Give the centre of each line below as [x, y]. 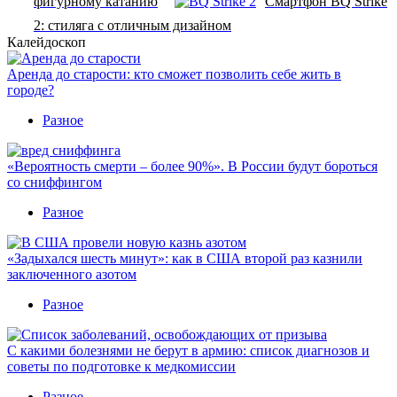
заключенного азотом [72, 274]
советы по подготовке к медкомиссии [121, 366]
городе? [31, 90]
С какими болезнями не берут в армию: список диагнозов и [188, 350]
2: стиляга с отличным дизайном [132, 25]
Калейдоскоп [47, 42]
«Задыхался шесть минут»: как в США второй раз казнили [185, 258]
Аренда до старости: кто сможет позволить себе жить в [174, 74]
